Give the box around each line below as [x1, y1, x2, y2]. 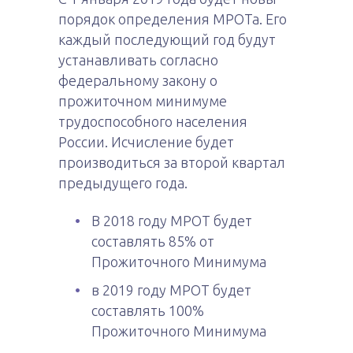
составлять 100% [91, 303, 204, 318]
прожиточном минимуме [58, 93, 227, 109]
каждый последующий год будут [58, 32, 276, 47]
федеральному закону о [58, 72, 217, 88]
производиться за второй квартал [58, 154, 285, 170]
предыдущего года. [58, 175, 188, 191]
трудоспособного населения [58, 113, 247, 129]
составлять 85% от [91, 233, 214, 249]
